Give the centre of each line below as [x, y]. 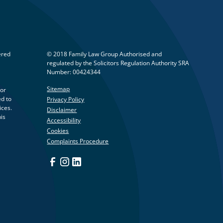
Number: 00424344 [74, 72]
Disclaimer [62, 110]
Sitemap [58, 89]
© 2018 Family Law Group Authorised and [105, 54]
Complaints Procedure [78, 141]
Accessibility [64, 120]
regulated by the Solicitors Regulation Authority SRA [118, 63]
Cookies [58, 131]
